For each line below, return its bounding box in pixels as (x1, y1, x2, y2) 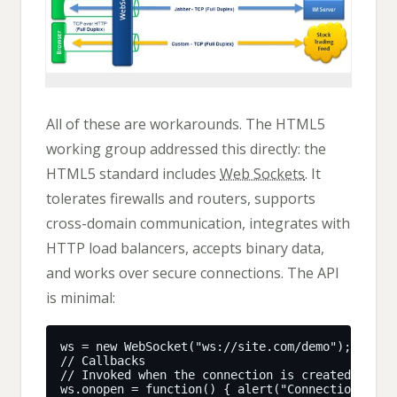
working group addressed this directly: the (46, 138, 326, 159)
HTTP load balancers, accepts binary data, (46, 237, 324, 258)
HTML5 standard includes (46, 163, 220, 183)
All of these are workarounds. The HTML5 (46, 113, 325, 134)
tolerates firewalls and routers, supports (46, 188, 315, 208)
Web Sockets (220, 163, 305, 183)
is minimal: (46, 287, 115, 307)
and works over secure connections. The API (46, 262, 339, 283)
